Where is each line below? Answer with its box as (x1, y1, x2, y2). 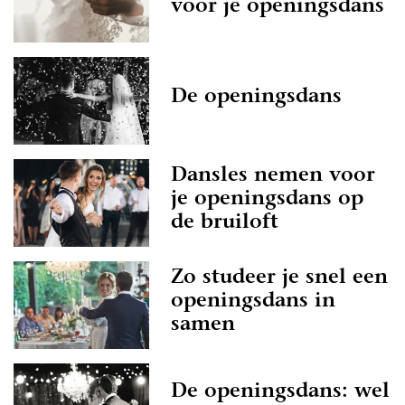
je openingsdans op (171, 189, 363, 210)
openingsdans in (171, 291, 335, 312)
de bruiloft (171, 212, 278, 233)
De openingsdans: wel (171, 381, 390, 402)
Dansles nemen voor (171, 165, 375, 186)
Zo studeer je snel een (171, 268, 388, 288)
